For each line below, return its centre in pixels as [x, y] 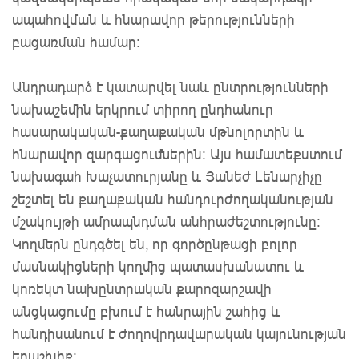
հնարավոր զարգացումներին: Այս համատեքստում [177, 153]
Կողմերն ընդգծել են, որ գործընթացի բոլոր [155, 243]
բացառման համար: [76, 41]
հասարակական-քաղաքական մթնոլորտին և [158, 131]
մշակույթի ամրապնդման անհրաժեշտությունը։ [166, 221]
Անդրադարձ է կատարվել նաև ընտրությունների [170, 86]
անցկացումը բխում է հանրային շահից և [146, 311]
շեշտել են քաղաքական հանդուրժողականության [173, 198]
